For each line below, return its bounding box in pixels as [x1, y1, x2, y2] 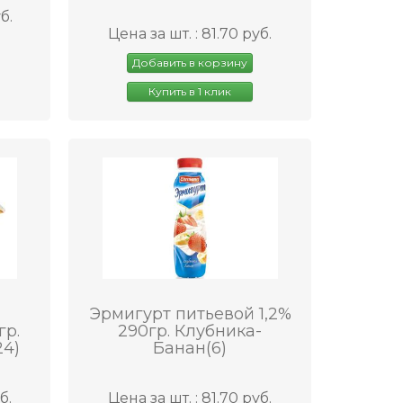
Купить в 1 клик [148, 84, 231, 98]
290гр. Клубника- [118, 320, 262, 341]
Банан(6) [153, 337, 227, 358]
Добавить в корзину [132, 55, 247, 69]
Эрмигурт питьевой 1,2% [88, 303, 291, 324]
